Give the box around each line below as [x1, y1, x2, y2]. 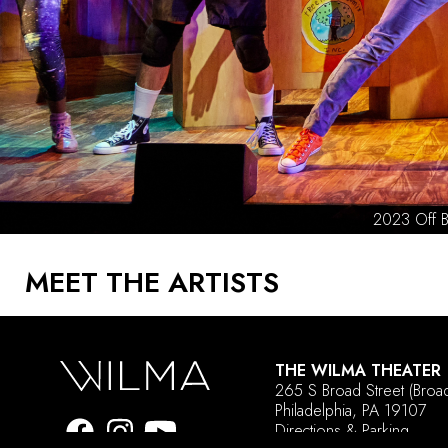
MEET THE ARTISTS [25, 262, 279, 304]
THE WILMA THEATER [275, 359, 441, 383]
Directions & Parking [275, 419, 409, 443]
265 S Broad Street [275, 379, 409, 403]
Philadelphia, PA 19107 [275, 399, 426, 423]
